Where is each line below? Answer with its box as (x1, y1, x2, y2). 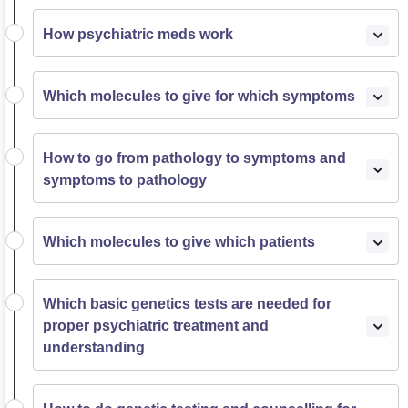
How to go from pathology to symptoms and (43, 150, 346, 166)
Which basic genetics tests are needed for (43, 296, 331, 311)
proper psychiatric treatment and (43, 318, 269, 333)
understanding (43, 340, 145, 355)
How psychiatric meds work (43, 26, 233, 42)
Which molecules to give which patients (43, 234, 315, 250)
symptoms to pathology (43, 172, 207, 188)
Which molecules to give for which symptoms (43, 88, 355, 104)
